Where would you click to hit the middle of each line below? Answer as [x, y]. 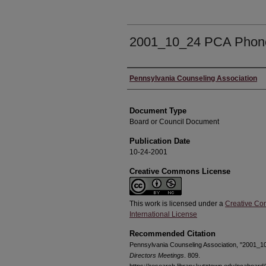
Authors [146, 78]
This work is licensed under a [177, 204]
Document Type [158, 111]
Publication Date [160, 141]
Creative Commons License [180, 171]
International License [163, 214]
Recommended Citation [172, 234]
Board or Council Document [174, 122]
